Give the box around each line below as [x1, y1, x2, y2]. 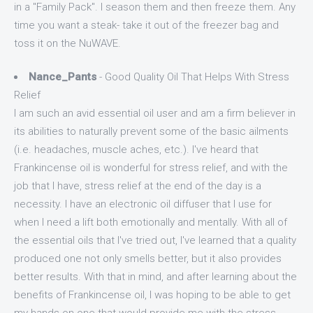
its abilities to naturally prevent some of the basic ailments [14, 125, 289, 138]
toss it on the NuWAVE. [14, 36, 121, 50]
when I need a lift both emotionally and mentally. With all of [14, 216, 287, 228]
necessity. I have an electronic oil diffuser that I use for [14, 198, 272, 210]
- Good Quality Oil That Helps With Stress [96, 71, 289, 83]
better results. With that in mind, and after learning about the [14, 270, 297, 283]
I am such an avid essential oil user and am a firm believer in [14, 107, 296, 119]
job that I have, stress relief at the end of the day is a [14, 180, 261, 192]
